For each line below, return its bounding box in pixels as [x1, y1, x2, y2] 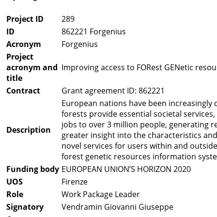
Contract [6, 85, 40, 96]
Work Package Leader [62, 189, 140, 200]
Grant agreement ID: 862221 [62, 85, 165, 96]
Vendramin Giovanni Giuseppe [62, 201, 173, 213]
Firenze [62, 176, 88, 187]
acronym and [6, 62, 58, 73]
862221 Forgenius [62, 26, 126, 37]
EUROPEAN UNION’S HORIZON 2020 [62, 164, 191, 175]
